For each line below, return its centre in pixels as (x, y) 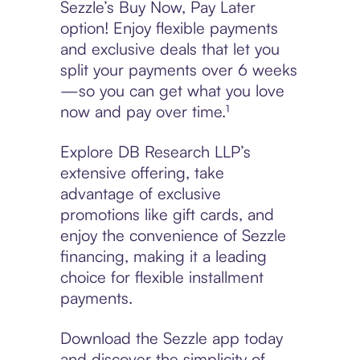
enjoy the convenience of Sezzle (173, 235)
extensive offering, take (142, 173)
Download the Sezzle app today (171, 338)
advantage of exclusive (140, 194)
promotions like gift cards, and (167, 215)
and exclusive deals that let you (170, 49)
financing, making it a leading (163, 256)
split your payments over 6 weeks (178, 70)
